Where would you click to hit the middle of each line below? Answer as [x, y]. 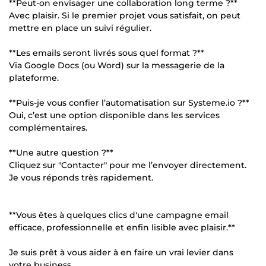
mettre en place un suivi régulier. [80, 28]
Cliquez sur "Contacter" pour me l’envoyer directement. [128, 165]
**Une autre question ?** [61, 152]
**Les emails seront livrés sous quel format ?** [107, 53]
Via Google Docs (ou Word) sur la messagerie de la [117, 65]
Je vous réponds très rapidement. [81, 177]
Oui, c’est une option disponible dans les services [114, 115]
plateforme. [34, 77]
